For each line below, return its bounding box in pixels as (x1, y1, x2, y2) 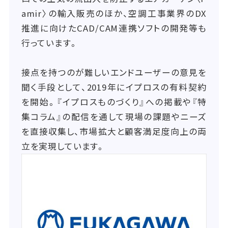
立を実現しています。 (21, 139, 106, 152)
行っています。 (21, 36, 78, 49)
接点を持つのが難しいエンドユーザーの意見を (21, 66, 207, 78)
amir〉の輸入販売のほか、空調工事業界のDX (21, 7, 207, 19)
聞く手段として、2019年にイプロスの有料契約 (21, 80, 207, 93)
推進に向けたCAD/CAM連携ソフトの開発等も (21, 21, 207, 34)
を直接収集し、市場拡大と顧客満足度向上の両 (21, 125, 207, 137)
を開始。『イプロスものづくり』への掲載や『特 (21, 95, 207, 108)
